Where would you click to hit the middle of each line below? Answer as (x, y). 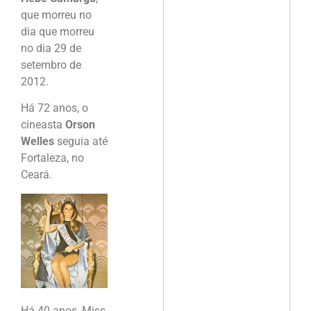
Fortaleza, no (52, 158)
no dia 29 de (51, 49)
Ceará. (36, 175)
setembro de (51, 65)
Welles (37, 142)
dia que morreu (58, 32)
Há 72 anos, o (54, 108)
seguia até (81, 142)
